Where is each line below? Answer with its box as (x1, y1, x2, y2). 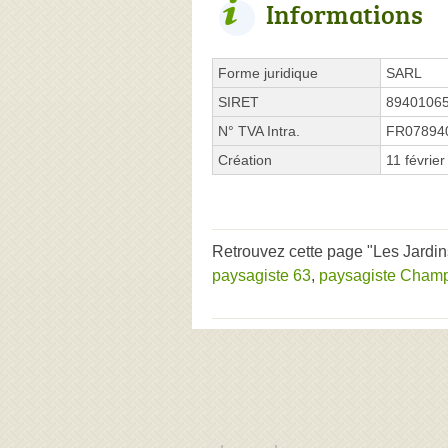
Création (218, 151, 272, 168)
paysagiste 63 (212, 266, 311, 284)
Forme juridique (218, 64, 318, 81)
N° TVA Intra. (218, 122, 300, 139)
